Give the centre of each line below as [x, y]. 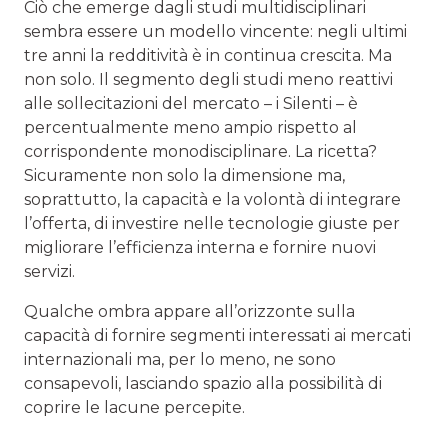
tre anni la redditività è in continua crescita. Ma [208, 55]
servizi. [49, 271]
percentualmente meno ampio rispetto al [190, 127]
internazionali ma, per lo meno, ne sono [180, 359]
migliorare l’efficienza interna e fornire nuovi [200, 247]
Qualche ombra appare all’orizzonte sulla [189, 311]
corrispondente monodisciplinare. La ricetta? [200, 151]
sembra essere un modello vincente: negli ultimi [215, 31]
